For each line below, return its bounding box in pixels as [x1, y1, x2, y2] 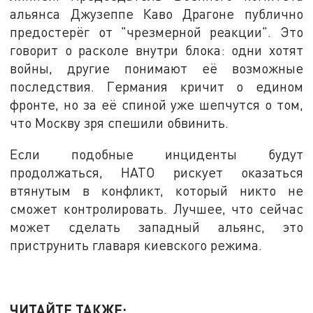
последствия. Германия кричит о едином [10, 78, 303, 94]
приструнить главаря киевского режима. [10, 237, 263, 254]
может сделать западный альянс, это [10, 219, 303, 235]
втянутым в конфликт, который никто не [10, 182, 303, 199]
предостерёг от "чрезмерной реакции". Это [10, 23, 303, 40]
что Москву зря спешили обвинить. [10, 114, 229, 131]
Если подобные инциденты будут [10, 146, 303, 163]
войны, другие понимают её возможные [10, 59, 303, 76]
